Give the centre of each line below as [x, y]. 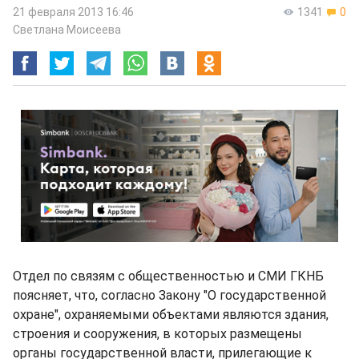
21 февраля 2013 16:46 [73, 12]
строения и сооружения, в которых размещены [157, 334]
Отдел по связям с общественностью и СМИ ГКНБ [168, 276]
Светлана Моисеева [67, 30]
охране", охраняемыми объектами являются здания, [171, 315]
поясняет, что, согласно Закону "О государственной [169, 295]
